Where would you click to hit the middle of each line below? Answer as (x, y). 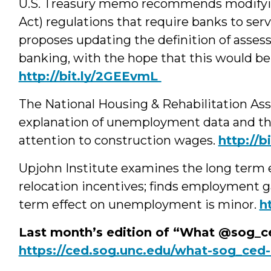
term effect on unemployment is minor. (139, 204)
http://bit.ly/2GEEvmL (90, 76)
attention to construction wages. (118, 140)
